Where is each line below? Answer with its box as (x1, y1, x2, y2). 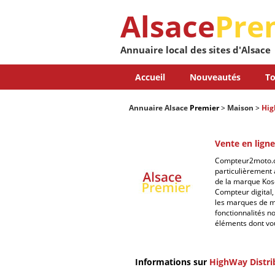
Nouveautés (189, 71, 241, 83)
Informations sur (135, 256, 209, 268)
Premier (188, 103, 219, 113)
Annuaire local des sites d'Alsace (120, 44, 271, 56)
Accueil (134, 71, 165, 83)
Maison (227, 103, 254, 113)
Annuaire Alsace (129, 103, 188, 113)
